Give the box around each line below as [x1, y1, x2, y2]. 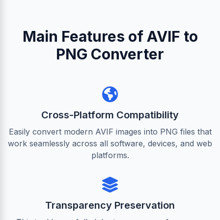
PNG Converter [56, 45, 164, 63]
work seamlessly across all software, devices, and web [8, 138, 212, 148]
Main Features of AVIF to [22, 27, 198, 45]
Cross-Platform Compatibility [41, 109, 179, 121]
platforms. [91, 150, 129, 160]
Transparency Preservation [45, 199, 175, 211]
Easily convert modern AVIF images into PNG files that [8, 127, 212, 137]
